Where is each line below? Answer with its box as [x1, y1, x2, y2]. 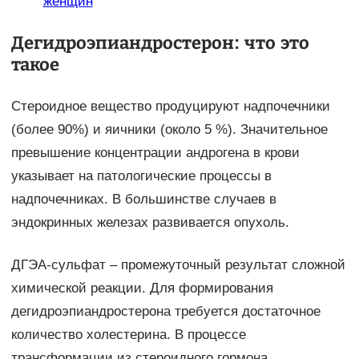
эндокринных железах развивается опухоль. [10, 215, 289, 231]
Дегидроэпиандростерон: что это [10, 33, 309, 54]
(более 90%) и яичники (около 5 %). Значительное [10, 122, 328, 138]
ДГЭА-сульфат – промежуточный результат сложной [10, 257, 345, 273]
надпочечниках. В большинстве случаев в [10, 192, 276, 208]
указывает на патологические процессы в [10, 168, 272, 184]
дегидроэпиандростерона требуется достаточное [10, 304, 321, 320]
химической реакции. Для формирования [10, 280, 273, 296]
